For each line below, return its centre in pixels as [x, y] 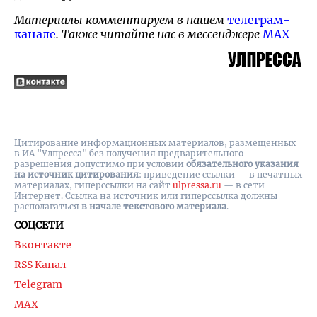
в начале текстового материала [154, 206]
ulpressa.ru [197, 185]
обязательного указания [242, 164]
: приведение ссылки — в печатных [220, 174]
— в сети [243, 185]
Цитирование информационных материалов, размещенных [155, 143]
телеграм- [259, 19]
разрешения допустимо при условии [100, 164]
